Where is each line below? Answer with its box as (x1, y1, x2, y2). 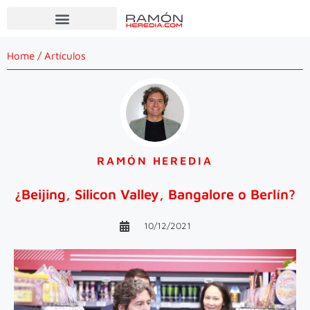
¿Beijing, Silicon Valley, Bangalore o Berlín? (15, 186, 295, 202)
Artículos (44, 50, 86, 62)
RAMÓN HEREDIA (97, 154, 213, 167)
